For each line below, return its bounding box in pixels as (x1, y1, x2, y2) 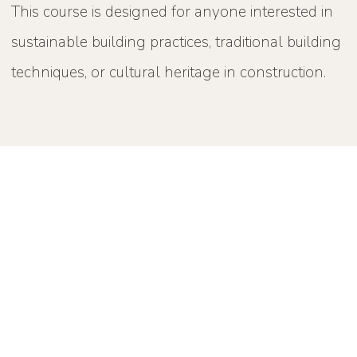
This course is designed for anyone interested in (11, 2, 334, 23)
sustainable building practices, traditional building (11, 32, 342, 53)
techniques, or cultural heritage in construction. (11, 62, 327, 84)
